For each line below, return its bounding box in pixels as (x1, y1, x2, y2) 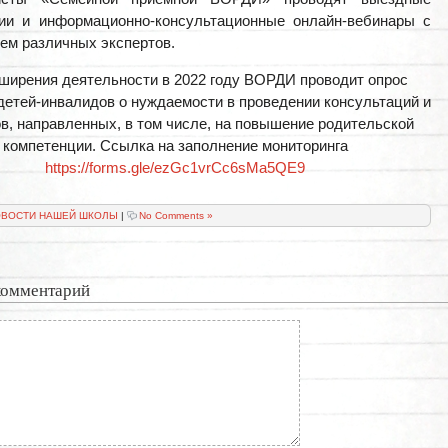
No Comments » (139, 209, 213, 221)
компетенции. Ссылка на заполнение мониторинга (2, 136, 348, 154)
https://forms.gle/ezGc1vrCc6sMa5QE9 (45, 158, 305, 176)
